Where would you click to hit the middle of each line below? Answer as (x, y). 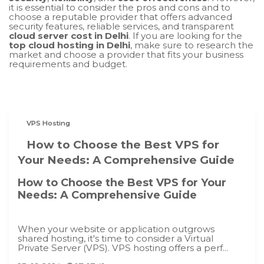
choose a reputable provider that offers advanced (121, 16)
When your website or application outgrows (116, 229)
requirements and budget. (68, 64)
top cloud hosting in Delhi (70, 45)
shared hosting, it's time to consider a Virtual (115, 239)
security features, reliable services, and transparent (121, 26)
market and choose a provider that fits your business (126, 54)
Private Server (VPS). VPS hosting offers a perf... (123, 248)
